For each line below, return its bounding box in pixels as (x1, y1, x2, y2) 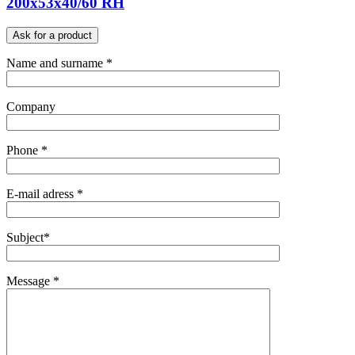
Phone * (6, 143, 48, 157)
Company (6, 99, 55, 113)
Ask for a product (13, 29, 92, 41)
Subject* (6, 230, 50, 244)
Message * (6, 273, 59, 288)
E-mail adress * (6, 186, 83, 200)
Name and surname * (6, 55, 113, 70)
